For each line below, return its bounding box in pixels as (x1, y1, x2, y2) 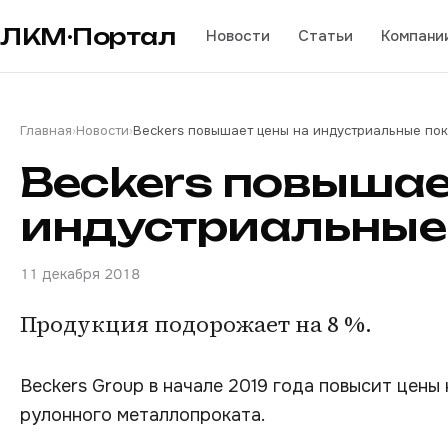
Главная (20, 122, 72, 139)
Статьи (297, 25, 353, 46)
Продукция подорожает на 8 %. (20, 309, 372, 339)
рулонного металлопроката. (20, 404, 265, 426)
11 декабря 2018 (20, 265, 140, 283)
